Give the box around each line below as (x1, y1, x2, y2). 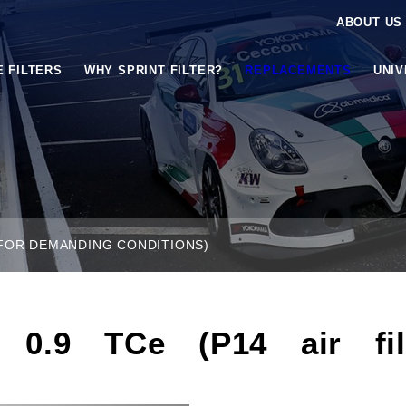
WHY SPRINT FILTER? (83, 63, 224, 77)
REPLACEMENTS (245, 63, 352, 77)
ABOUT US (335, 15, 403, 29)
